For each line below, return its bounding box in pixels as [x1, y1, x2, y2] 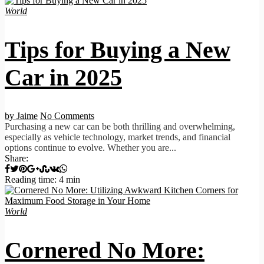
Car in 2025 [5, 64, 122, 91]
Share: [5, 153, 28, 163]
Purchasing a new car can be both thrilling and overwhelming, [5, 121, 235, 131]
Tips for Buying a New [5, 36, 230, 63]
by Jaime [5, 110, 38, 121]
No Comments [40, 110, 94, 121]
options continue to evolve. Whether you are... [5, 142, 176, 153]
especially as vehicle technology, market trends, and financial [5, 131, 230, 142]
